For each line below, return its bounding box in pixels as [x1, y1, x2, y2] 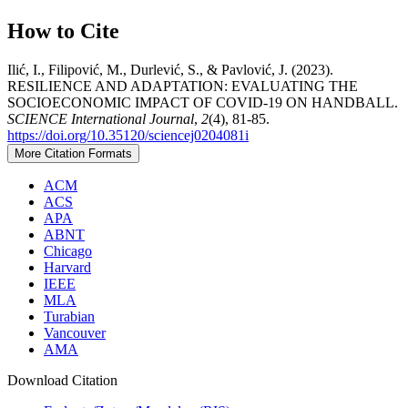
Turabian [44, 308, 95, 324]
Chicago [44, 242, 92, 259]
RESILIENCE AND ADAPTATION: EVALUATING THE [7, 77, 358, 94]
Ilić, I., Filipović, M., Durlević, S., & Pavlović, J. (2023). [7, 61, 333, 77]
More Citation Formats [15, 146, 132, 160]
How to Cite [7, 18, 119, 43]
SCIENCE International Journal [7, 110, 194, 127]
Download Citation [7, 372, 117, 388]
